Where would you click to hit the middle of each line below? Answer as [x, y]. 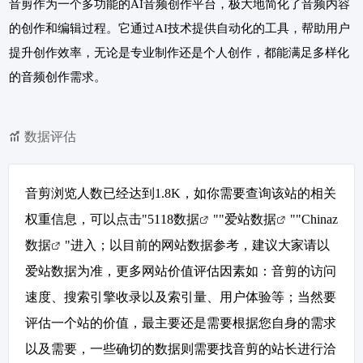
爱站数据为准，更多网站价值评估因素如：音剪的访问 [181, 271]
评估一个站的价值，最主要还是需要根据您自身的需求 [181, 322]
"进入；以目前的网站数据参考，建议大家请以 [197, 245]
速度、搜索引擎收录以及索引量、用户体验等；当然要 [181, 297]
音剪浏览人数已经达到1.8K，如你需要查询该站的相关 [181, 193]
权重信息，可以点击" [86, 219]
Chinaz [320, 219]
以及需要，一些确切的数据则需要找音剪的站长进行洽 [181, 348]
